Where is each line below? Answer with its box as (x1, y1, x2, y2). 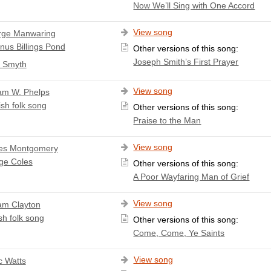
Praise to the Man (133, 115, 201, 125)
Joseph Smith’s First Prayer (133, 56, 239, 67)
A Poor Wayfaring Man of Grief (133, 171, 250, 181)
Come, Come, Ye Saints (133, 227, 225, 238)
